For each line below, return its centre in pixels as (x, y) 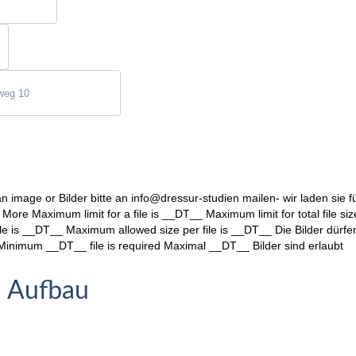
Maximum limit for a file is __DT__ (117, 214)
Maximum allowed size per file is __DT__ (169, 230)
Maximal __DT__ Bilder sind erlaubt (253, 246)
